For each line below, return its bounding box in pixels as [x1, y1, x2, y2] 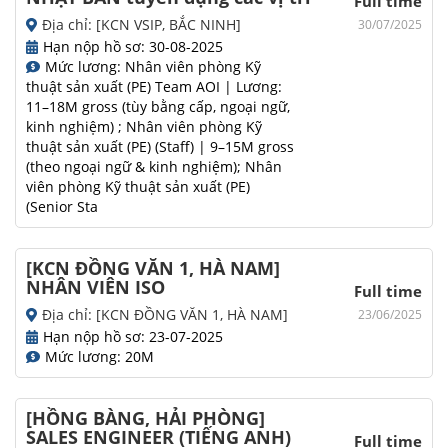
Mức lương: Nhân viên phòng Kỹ [45, 57, 261, 77]
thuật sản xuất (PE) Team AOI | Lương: [26, 77, 282, 97]
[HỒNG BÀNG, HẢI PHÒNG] [26, 406, 265, 431]
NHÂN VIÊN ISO [26, 275, 165, 300]
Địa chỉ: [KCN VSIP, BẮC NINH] [41, 15, 241, 35]
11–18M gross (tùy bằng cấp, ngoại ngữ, [26, 97, 290, 117]
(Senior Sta [26, 197, 98, 217]
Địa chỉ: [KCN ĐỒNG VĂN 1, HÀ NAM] [41, 305, 288, 325]
